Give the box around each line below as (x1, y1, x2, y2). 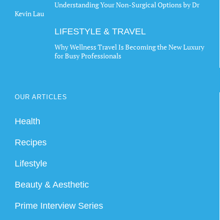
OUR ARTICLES (15, 93, 67, 101)
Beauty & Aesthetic (15, 179, 89, 190)
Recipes (15, 137, 47, 147)
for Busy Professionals (55, 51, 121, 60)
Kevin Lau (15, 8, 44, 18)
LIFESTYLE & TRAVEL (55, 26, 146, 36)
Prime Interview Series (15, 200, 103, 211)
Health (15, 116, 40, 126)
